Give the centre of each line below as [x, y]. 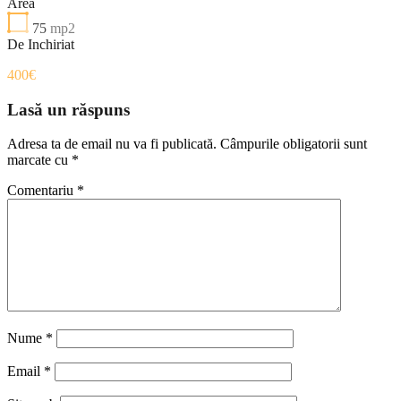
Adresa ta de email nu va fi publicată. [112, 144]
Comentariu [42, 191]
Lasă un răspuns [68, 109]
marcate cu [39, 160]
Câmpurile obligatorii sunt [294, 144]
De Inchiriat [41, 44]
